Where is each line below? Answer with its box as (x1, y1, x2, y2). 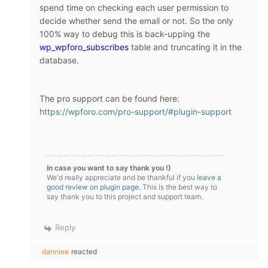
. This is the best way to (139, 182, 217, 191)
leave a (197, 172, 221, 182)
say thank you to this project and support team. (47, 191, 203, 201)
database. (39, 54, 81, 65)
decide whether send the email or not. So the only (39, 15, 233, 26)
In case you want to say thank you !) (47, 163, 171, 172)
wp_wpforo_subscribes (39, 41, 129, 52)
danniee (42, 246, 69, 256)
